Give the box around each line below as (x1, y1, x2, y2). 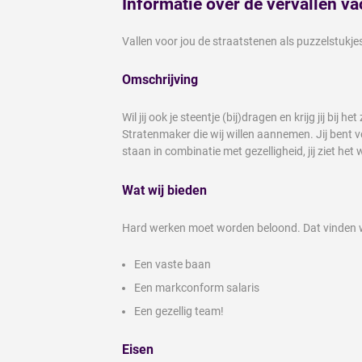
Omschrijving (122, 72, 198, 88)
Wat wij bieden (122, 182, 207, 198)
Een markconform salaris (134, 280, 259, 294)
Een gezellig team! (134, 304, 224, 318)
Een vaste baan (134, 257, 211, 271)
